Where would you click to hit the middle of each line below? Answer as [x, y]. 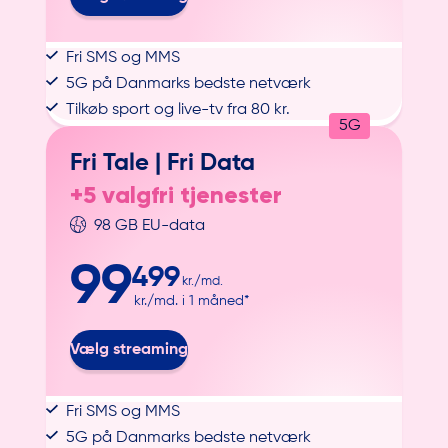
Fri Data [211, 163]
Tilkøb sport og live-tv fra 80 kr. [178, 110]
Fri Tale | [119, 163]
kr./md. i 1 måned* [192, 300]
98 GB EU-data [150, 226]
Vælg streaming [129, 349]
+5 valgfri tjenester [176, 195]
